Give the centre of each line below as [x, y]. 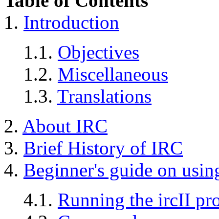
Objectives [99, 52]
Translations [104, 96]
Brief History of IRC [103, 148]
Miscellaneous [113, 74]
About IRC [65, 126]
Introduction [71, 22]
